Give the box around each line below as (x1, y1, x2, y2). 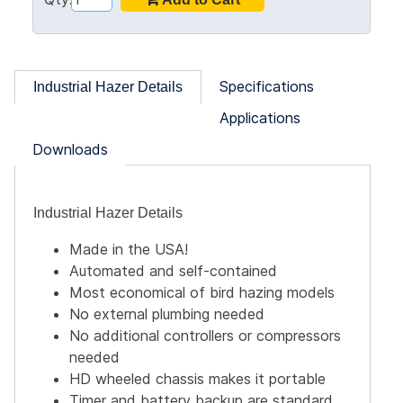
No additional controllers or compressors (69, 327, 341, 345)
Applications (219, 109, 300, 128)
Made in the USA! (69, 240, 188, 259)
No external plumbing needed (69, 305, 264, 324)
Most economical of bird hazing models (69, 283, 335, 302)
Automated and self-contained (69, 262, 277, 281)
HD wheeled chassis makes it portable (69, 370, 326, 389)
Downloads (32, 140, 108, 159)
